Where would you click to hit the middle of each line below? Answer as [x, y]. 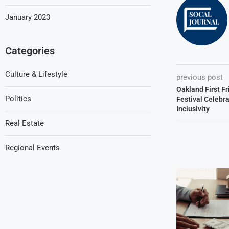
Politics [18, 98]
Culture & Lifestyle [36, 74]
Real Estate [25, 123]
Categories [30, 50]
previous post [199, 77]
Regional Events [32, 147]
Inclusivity [193, 109]
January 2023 [28, 17]
